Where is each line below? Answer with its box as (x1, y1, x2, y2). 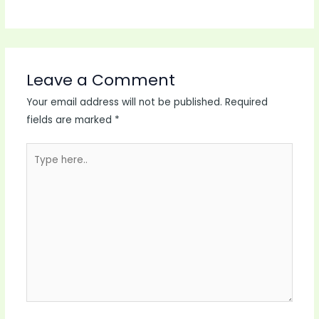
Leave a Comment (26, 68, 175, 91)
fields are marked (26, 113, 115, 127)
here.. (25, 162, 52, 177)
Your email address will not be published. (26, 95, 222, 109)
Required (224, 95, 268, 109)
